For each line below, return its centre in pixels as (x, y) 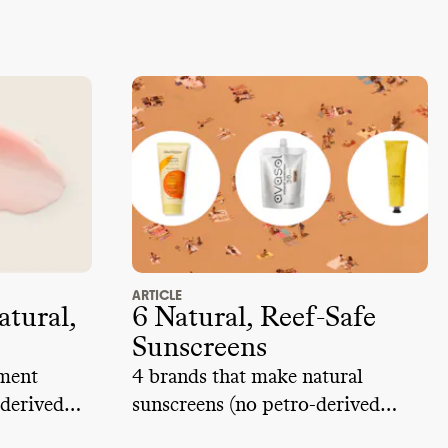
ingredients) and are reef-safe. (258, 433)
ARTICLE (157, 296)
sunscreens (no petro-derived (256, 405)
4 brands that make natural (247, 377)
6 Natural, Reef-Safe (254, 318)
